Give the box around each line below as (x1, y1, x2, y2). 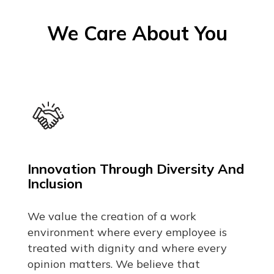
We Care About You (46, 21, 228, 46)
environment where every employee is (27, 225, 227, 240)
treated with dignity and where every (27, 241, 227, 256)
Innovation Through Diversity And (27, 160, 245, 178)
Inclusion (27, 175, 83, 193)
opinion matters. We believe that (27, 257, 200, 272)
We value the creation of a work (27, 209, 196, 224)
